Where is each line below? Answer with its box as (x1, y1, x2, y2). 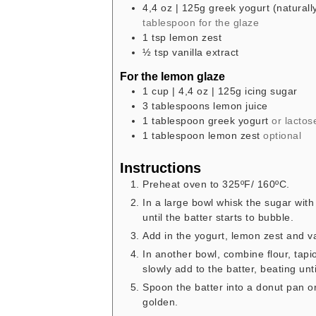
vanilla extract (172, 46, 239, 58)
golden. (142, 296, 178, 308)
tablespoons (152, 99, 210, 111)
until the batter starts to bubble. (142, 212, 293, 224)
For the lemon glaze (120, 69, 225, 83)
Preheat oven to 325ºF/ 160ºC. (142, 178, 290, 190)
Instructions (120, 160, 201, 176)
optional (263, 129, 301, 141)
